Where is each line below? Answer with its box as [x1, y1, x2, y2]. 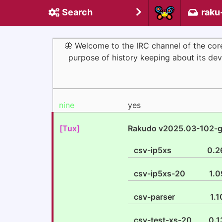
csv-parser [134, 192, 175, 202]
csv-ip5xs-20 [134, 168, 185, 178]
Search [62, 6, 93, 17]
